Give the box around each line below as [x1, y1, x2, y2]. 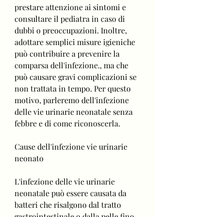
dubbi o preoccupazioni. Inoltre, [15, 25, 127, 35]
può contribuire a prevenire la [15, 48, 120, 59]
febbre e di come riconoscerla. [15, 118, 120, 128]
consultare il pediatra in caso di [15, 13, 125, 24]
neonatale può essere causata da [15, 187, 126, 198]
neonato [15, 153, 44, 163]
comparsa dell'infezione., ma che [15, 60, 128, 70]
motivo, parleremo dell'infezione [15, 94, 129, 105]
